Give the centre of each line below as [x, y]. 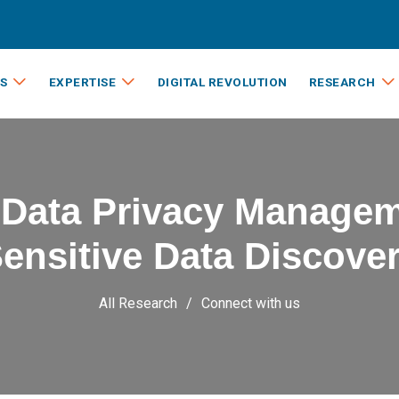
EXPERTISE [82, 82]
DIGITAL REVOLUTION [222, 82]
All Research [138, 303]
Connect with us [251, 303]
